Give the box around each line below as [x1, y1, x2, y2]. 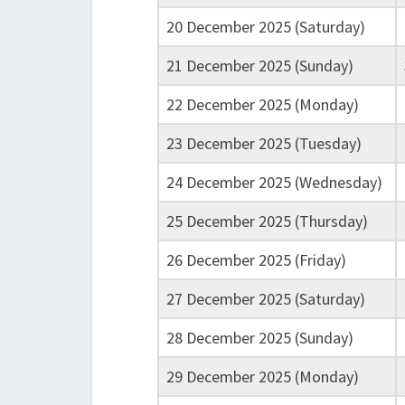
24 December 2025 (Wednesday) [166, 172, 382, 193]
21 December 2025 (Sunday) [166, 55, 353, 76]
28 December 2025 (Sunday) [166, 327, 353, 348]
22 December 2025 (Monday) [166, 94, 359, 115]
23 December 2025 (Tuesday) [166, 133, 362, 154]
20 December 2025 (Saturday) [166, 16, 365, 37]
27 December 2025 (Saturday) [166, 288, 365, 309]
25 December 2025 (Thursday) [166, 211, 368, 231]
